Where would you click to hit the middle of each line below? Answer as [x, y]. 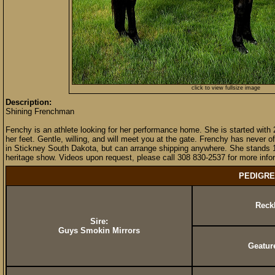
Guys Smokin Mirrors [99, 230]
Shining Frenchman [40, 111]
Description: [29, 102]
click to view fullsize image [226, 88]
